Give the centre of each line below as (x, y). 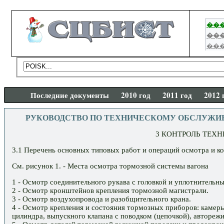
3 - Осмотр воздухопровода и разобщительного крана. (101, 199)
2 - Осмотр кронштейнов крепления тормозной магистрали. (110, 191)
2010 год (136, 95)
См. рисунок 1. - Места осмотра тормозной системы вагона (110, 166)
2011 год (177, 95)
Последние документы (70, 95)
